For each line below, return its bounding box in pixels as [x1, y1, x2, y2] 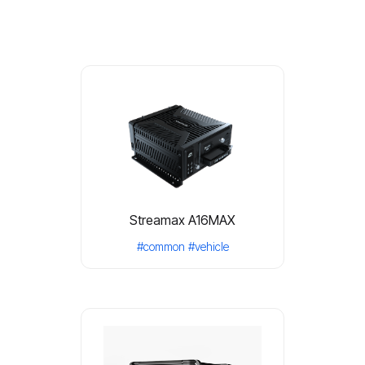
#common [136, 239, 185, 253]
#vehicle [187, 239, 229, 253]
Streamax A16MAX [130, 211, 235, 228]
